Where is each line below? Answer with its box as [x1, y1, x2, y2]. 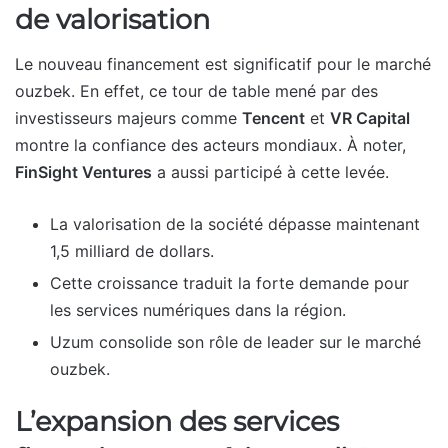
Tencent [242, 108, 305, 129]
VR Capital [330, 108, 410, 129]
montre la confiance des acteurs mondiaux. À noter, [15, 135, 406, 156]
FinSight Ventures [15, 162, 152, 183]
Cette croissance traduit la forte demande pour [50, 273, 409, 294]
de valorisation [15, 2, 210, 36]
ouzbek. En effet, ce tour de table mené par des [15, 81, 378, 102]
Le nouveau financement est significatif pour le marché [15, 54, 431, 75]
